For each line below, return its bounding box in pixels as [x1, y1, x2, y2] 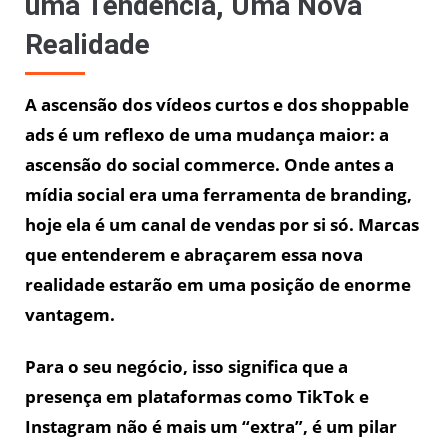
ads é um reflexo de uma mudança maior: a [25, 123, 389, 147]
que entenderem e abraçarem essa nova [25, 243, 363, 267]
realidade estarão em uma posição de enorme [25, 273, 411, 297]
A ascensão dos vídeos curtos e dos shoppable [25, 93, 409, 117]
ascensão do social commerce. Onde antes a [25, 153, 394, 177]
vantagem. [25, 303, 115, 327]
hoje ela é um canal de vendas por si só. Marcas [25, 213, 419, 237]
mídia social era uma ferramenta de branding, [25, 183, 412, 207]
